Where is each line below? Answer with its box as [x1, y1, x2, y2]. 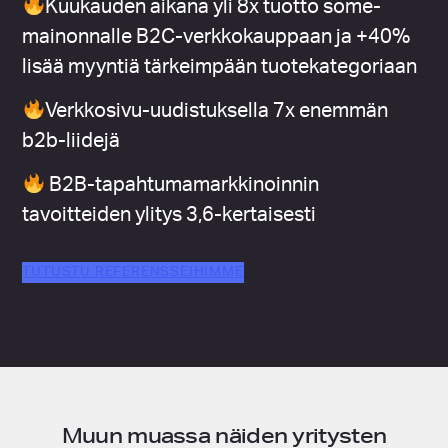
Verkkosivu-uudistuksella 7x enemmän [45, 100, 389, 121]
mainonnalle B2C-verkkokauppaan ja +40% [22, 26, 411, 47]
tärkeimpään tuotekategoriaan [140, 56, 418, 77]
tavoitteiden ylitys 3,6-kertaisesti [22, 204, 317, 225]
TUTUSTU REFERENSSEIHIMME [22, 265, 244, 280]
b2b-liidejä [22, 130, 121, 151]
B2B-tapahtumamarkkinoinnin [49, 174, 320, 195]
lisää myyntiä [22, 56, 141, 77]
